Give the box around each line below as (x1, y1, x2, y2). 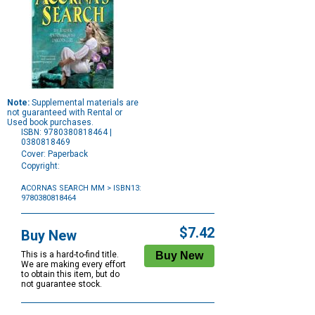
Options (20, 212, 51, 222)
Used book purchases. (7, 117, 94, 128)
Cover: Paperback (21, 149, 88, 160)
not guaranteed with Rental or (7, 108, 122, 118)
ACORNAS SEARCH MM (21, 184, 105, 193)
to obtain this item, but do (21, 269, 120, 280)
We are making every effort (21, 259, 126, 270)
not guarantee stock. (21, 279, 102, 290)
